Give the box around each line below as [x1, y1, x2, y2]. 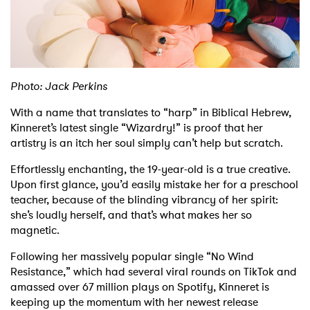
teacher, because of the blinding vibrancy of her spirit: [10, 191, 278, 208]
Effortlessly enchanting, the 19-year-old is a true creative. [10, 161, 291, 177]
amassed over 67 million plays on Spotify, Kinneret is [10, 278, 269, 295]
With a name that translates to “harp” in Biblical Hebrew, [10, 104, 291, 120]
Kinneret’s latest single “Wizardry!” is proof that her [10, 119, 263, 136]
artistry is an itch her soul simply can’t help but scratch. [10, 134, 283, 151]
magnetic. [10, 221, 60, 238]
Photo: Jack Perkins [10, 77, 107, 94]
